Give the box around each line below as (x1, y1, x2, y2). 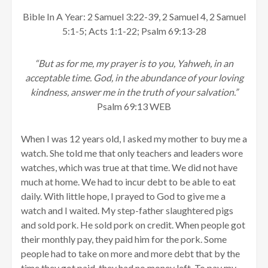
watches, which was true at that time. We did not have (21, 162, 237, 173)
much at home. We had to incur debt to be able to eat (21, 176, 236, 188)
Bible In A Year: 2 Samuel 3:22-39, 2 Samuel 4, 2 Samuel (22, 11, 246, 23)
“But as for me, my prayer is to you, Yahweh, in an (35, 57, 233, 69)
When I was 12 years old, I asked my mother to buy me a (21, 133, 247, 145)
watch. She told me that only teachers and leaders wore (21, 147, 243, 159)
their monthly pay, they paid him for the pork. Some (21, 233, 227, 245)
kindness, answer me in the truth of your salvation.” (30, 86, 238, 98)
